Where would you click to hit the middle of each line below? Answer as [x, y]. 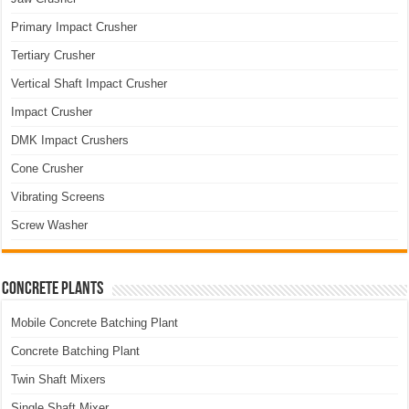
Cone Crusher [47, 168]
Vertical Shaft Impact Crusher [89, 83]
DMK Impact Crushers [70, 140]
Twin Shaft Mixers [59, 379]
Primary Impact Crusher [74, 26]
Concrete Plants [53, 289]
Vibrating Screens [58, 196]
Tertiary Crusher [53, 55]
